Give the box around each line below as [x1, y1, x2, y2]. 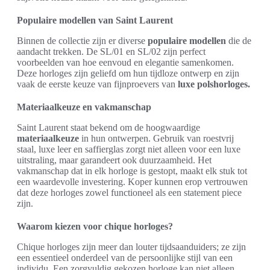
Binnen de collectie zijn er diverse [17, 36, 148, 46]
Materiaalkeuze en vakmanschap [17, 102, 151, 112]
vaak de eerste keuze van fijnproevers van [17, 79, 178, 89]
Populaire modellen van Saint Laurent [17, 15, 173, 25]
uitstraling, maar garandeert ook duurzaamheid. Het [17, 155, 212, 165]
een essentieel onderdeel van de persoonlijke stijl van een [17, 253, 233, 263]
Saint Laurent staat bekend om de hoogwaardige [17, 122, 200, 133]
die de [226, 36, 251, 46]
